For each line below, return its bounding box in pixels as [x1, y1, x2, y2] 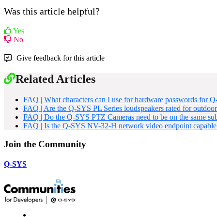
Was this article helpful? [4, 5, 100, 16]
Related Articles [15, 72, 95, 85]
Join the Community [4, 139, 86, 150]
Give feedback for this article [16, 53, 105, 62]
